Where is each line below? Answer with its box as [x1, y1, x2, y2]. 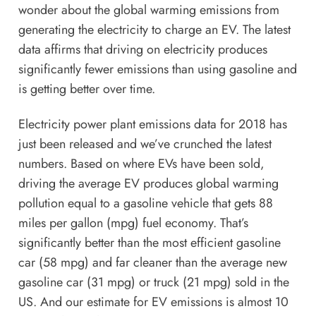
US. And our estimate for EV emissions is [18, 293, 238, 312]
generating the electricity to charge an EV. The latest [18, 20, 291, 39]
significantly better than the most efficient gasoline [18, 233, 281, 253]
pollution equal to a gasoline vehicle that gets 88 [18, 194, 273, 213]
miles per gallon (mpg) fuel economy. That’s [18, 214, 248, 233]
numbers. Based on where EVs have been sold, [18, 154, 265, 174]
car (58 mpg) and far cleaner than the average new [18, 253, 287, 272]
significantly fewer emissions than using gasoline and [18, 60, 297, 79]
